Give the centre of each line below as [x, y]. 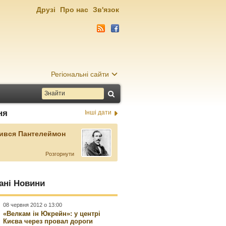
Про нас [74, 10]
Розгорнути [60, 154]
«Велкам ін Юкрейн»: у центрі [52, 214]
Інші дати [98, 112]
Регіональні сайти [80, 74]
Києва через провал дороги [48, 221]
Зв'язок [106, 10]
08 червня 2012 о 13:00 [33, 205]
